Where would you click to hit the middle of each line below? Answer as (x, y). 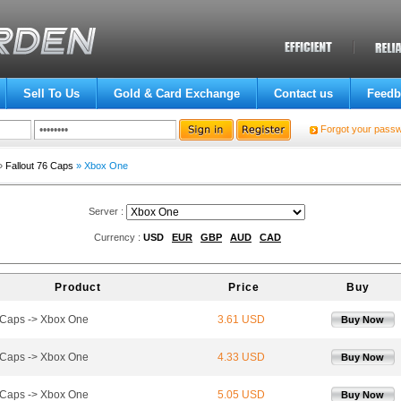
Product (78, 288)
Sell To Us (51, 94)
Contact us (303, 94)
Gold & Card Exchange (176, 94)
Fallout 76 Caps (39, 166)
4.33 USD (241, 358)
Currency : (119, 238)
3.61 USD (241, 320)
